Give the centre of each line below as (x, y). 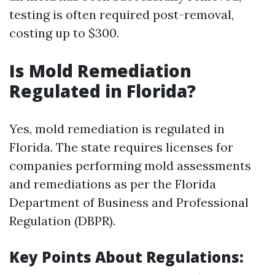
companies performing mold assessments (130, 165)
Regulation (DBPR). (62, 221)
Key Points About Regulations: (126, 257)
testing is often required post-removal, (122, 14)
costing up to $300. (64, 33)
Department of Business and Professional (129, 202)
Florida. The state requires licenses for (121, 147)
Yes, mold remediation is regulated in (117, 129)
